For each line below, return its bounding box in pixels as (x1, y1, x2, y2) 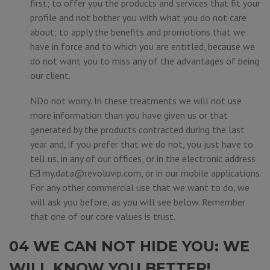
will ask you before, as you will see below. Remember (30, 196, 245, 208)
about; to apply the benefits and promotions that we (30, 26, 245, 38)
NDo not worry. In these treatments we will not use (30, 95, 242, 107)
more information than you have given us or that (30, 109, 228, 121)
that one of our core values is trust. (30, 210, 175, 222)
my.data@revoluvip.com (42, 167, 141, 179)
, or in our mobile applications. (141, 167, 261, 179)
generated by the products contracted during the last (30, 124, 245, 136)
